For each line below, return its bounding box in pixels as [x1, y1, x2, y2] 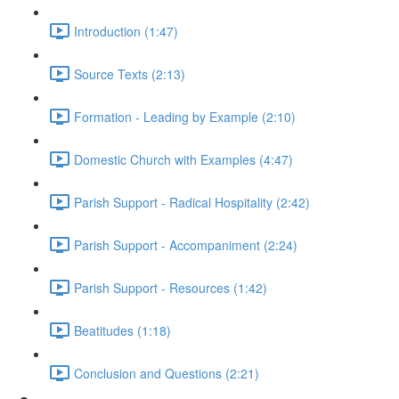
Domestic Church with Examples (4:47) [74, 150, 293, 168]
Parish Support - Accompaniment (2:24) [74, 235, 297, 254]
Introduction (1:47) [74, 21, 178, 40]
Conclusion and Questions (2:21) [74, 363, 259, 382]
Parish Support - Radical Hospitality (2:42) [74, 192, 310, 211]
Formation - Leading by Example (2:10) [74, 107, 296, 126]
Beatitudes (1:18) [74, 321, 171, 339]
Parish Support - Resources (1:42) [74, 278, 267, 297]
